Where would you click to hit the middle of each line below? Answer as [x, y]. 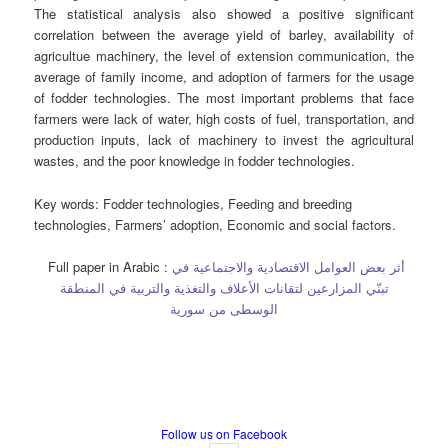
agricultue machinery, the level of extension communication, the [224, 56]
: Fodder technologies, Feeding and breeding [224, 203]
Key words [65, 203]
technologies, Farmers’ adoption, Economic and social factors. [215, 224]
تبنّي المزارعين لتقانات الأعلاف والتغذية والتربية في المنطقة [224, 287]
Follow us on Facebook [224, 434]
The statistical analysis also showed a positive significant [224, 14]
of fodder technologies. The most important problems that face [224, 98]
